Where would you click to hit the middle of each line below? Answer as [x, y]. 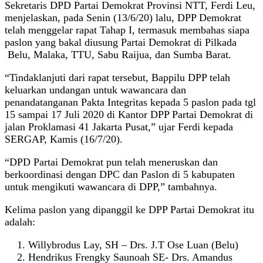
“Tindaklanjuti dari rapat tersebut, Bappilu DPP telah [117, 77]
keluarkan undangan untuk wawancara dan [95, 90]
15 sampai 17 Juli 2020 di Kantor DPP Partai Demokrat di [129, 114]
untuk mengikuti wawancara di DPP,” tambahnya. [111, 186]
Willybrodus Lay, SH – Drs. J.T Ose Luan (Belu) [133, 245]
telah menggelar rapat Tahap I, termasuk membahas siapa [127, 30]
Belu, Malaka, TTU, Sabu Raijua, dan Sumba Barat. [118, 54]
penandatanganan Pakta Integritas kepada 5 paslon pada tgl [130, 102]
